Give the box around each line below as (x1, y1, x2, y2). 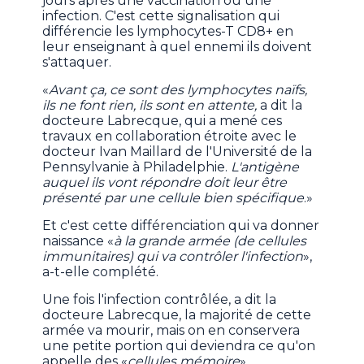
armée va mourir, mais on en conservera (42, 323, 301, 339)
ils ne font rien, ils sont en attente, (42, 97, 258, 114)
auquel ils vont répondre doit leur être (42, 175, 288, 191)
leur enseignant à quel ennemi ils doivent (42, 39, 313, 55)
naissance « (42, 233, 115, 249)
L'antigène (227, 159, 300, 175)
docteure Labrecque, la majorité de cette (42, 307, 312, 323)
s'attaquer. (42, 54, 112, 71)
